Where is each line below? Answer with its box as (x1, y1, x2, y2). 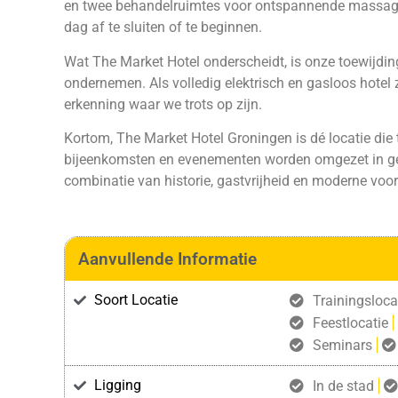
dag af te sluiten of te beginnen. (64, 19, 262, 36)
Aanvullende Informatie (78, 248, 257, 269)
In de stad (312, 377, 374, 394)
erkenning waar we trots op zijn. (64, 95, 262, 113)
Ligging (93, 376, 141, 394)
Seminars (312, 336, 372, 354)
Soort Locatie (93, 291, 178, 308)
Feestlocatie (312, 314, 388, 331)
